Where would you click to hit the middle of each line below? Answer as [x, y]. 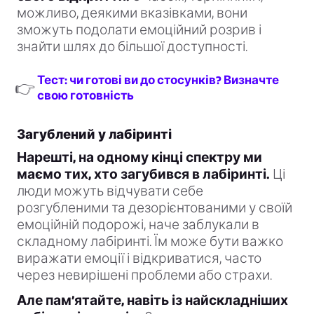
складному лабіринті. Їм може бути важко [150, 242]
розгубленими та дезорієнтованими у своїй [155, 208]
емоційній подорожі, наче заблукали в [138, 225]
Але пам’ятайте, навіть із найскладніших [152, 301]
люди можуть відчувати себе [110, 191]
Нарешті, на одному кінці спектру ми [139, 158]
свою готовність [86, 96]
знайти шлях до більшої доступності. [132, 47]
